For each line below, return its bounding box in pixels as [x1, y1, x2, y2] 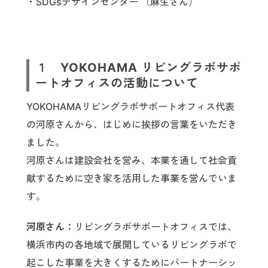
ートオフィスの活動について [35, 76, 199, 91]
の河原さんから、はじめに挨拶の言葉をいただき [26, 118, 237, 131]
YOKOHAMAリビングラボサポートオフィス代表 [26, 100, 234, 113]
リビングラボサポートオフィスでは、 [74, 221, 237, 233]
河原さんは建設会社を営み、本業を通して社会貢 [26, 154, 237, 167]
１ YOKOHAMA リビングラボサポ [35, 60, 242, 75]
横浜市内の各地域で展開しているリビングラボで [26, 239, 237, 251]
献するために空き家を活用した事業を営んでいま [26, 172, 237, 185]
